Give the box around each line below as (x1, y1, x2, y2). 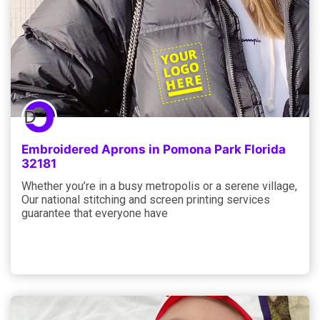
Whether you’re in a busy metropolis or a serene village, (21, 179, 297, 193)
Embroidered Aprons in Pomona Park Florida (21, 141, 286, 156)
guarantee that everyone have (21, 206, 168, 220)
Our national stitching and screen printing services (21, 192, 270, 206)
